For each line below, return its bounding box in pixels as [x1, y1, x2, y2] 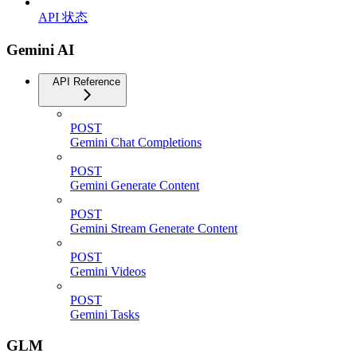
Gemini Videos [70, 265, 146, 279]
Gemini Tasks [70, 308, 139, 322]
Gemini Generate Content [70, 178, 199, 193]
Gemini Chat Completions [70, 135, 202, 150]
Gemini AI [6, 41, 74, 58]
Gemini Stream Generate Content [70, 222, 237, 236]
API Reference [53, 76, 120, 88]
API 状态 [38, 10, 88, 24]
